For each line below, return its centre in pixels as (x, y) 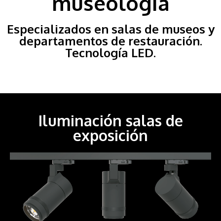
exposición (110, 135)
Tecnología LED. (110, 53)
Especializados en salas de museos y (110, 29)
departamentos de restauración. (110, 41)
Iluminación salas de (110, 121)
